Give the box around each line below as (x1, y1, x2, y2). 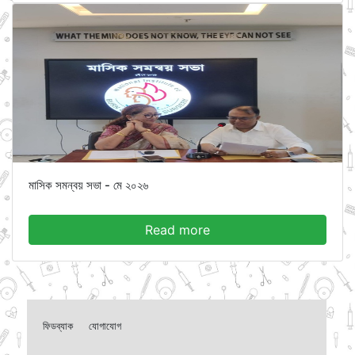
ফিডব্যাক (42, 319, 73, 332)
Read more (145, 222, 210, 238)
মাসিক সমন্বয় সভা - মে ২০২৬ (29, 177, 148, 193)
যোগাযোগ (88, 319, 121, 332)
